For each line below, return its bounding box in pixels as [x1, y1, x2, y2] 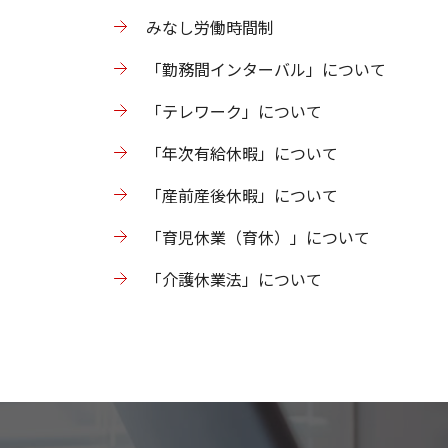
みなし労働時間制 [146, 15, 274, 39]
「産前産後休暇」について [146, 183, 338, 207]
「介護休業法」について [146, 267, 322, 291]
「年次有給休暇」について [146, 141, 338, 165]
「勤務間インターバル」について [146, 57, 386, 81]
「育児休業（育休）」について [146, 225, 370, 249]
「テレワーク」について [146, 99, 322, 123]
